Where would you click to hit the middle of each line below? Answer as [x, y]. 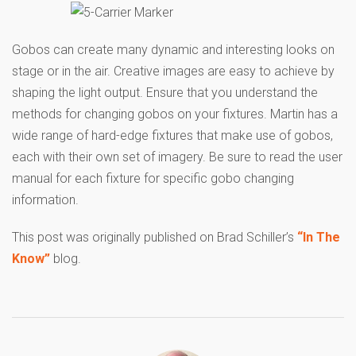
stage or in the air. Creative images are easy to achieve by [173, 71]
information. [45, 199]
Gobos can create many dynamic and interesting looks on [173, 49]
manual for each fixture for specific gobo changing [153, 178]
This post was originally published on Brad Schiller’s [155, 237]
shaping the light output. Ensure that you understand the [165, 92]
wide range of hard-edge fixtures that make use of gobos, [172, 135]
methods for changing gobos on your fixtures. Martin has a [175, 114]
